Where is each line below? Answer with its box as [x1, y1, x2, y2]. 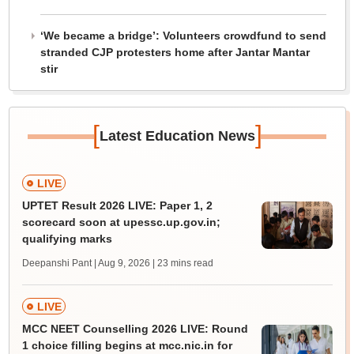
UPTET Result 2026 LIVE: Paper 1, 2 [21, 199, 213, 213]
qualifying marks [21, 232, 112, 246]
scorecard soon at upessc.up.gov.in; [21, 216, 220, 229]
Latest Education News [99, 128, 255, 145]
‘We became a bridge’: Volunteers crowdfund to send [40, 29, 326, 43]
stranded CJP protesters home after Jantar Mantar [40, 46, 310, 59]
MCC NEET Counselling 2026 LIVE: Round [21, 322, 248, 336]
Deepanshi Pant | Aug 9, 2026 [21, 258, 150, 269]
